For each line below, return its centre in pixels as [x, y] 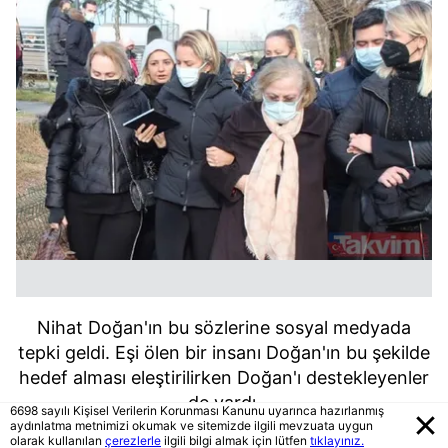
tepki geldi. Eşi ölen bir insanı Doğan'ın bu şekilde [224, 352]
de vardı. [224, 402]
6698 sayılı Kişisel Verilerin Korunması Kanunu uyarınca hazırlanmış [197, 410]
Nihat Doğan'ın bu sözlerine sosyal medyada [224, 327]
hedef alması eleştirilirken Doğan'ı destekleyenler [224, 377]
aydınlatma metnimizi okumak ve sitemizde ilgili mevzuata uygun [191, 425]
